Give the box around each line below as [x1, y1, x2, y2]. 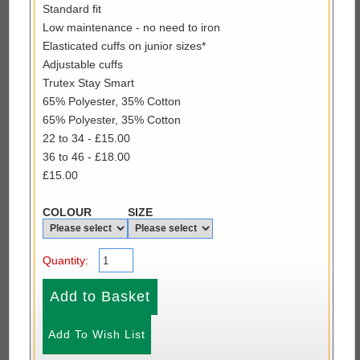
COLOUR [42, 205, 92, 219]
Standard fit [42, 2, 101, 15]
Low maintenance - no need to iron [42, 20, 220, 34]
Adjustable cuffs [42, 57, 123, 71]
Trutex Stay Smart [42, 76, 134, 89]
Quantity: [42, 253, 88, 267]
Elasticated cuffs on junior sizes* [42, 39, 206, 52]
